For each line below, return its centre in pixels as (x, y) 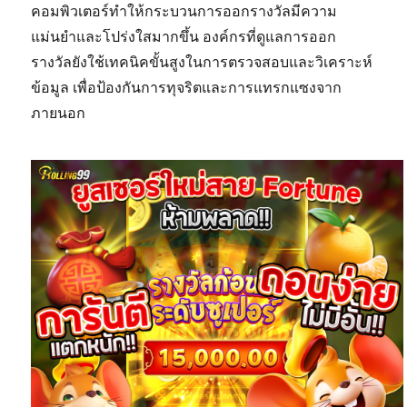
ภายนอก (59, 113)
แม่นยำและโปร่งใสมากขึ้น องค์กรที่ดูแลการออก (184, 37)
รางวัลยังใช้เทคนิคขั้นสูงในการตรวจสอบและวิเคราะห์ (202, 62)
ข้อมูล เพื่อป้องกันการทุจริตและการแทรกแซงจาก (187, 88)
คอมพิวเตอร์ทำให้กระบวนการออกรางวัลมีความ (184, 11)
